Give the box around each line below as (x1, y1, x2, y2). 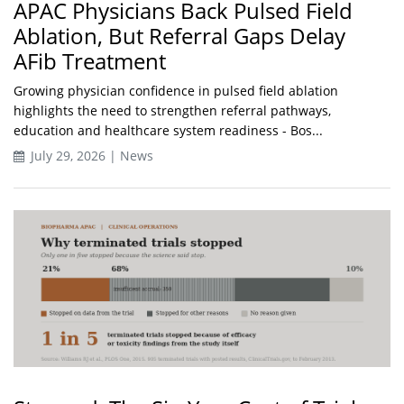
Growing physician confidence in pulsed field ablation (14, 81, 338, 99)
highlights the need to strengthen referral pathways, (14, 101, 331, 119)
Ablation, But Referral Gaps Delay (14, 20, 345, 50)
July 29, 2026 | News (27, 146, 153, 164)
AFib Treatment (14, 45, 166, 76)
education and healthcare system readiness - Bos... (14, 121, 323, 139)
